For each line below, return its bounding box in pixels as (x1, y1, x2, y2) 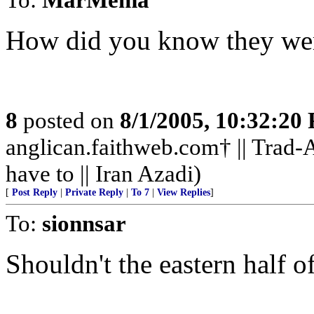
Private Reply (65, 187, 123, 198)
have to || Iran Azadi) (6, 161, 201, 186)
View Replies (157, 187, 210, 198)
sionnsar (42, 210, 126, 236)
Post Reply (12, 187, 57, 198)
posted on (18, 107, 120, 133)
